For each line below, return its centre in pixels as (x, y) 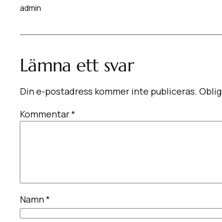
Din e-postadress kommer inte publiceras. (109, 91)
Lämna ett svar (77, 65)
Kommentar (46, 114)
